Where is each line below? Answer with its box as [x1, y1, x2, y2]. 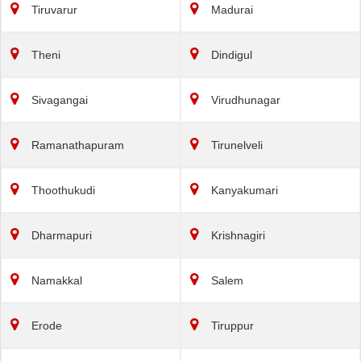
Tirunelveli [208, 138, 263, 151]
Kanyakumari [208, 183, 278, 197]
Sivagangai [28, 93, 88, 106]
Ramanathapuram [28, 138, 124, 151]
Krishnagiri [208, 228, 265, 242]
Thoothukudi [28, 183, 95, 197]
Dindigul [208, 48, 252, 61]
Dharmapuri [28, 228, 92, 242]
